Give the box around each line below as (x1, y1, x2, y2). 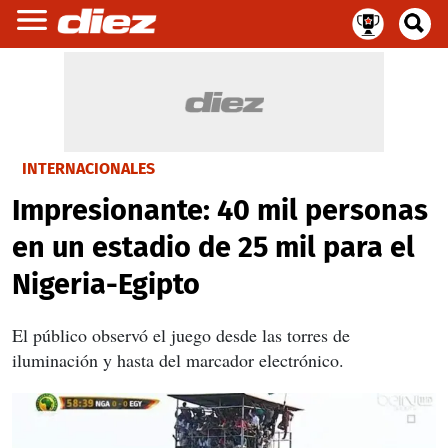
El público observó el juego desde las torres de (12, 323, 350, 347)
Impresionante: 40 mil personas (12, 193, 428, 228)
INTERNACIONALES (22, 159, 155, 178)
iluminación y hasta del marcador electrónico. (12, 348, 344, 372)
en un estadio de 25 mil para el (12, 230, 415, 265)
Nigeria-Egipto (12, 267, 200, 302)
